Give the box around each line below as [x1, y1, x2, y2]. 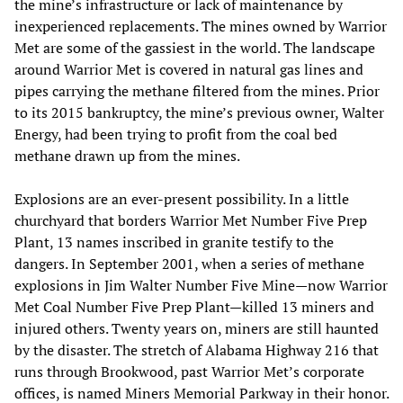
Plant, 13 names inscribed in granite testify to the [14, 231, 334, 252]
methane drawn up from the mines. [14, 145, 240, 166]
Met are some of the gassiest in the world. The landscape [14, 37, 375, 58]
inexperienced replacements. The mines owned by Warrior [14, 15, 387, 36]
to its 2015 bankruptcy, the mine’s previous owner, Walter [14, 102, 384, 122]
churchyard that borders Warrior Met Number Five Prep [14, 210, 367, 230]
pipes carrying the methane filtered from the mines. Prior [14, 80, 380, 101]
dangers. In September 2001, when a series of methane [14, 253, 364, 273]
